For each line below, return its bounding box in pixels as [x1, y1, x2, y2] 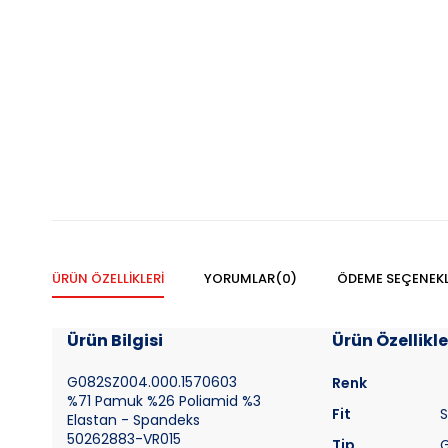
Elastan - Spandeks [67, 410, 208, 430]
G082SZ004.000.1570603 [67, 372, 237, 392]
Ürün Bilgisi [67, 329, 163, 352]
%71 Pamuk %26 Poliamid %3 [67, 391, 261, 411]
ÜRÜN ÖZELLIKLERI [52, 269, 164, 288]
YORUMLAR [204, 269, 275, 288]
